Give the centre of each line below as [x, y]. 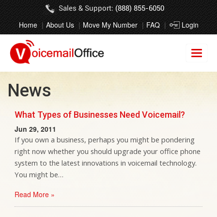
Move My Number [110, 25]
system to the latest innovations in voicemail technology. [106, 163]
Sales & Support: [86, 9]
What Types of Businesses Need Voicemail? [100, 115]
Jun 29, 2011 [35, 129]
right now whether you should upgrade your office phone [108, 151]
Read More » [35, 194]
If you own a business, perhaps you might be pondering [105, 139]
